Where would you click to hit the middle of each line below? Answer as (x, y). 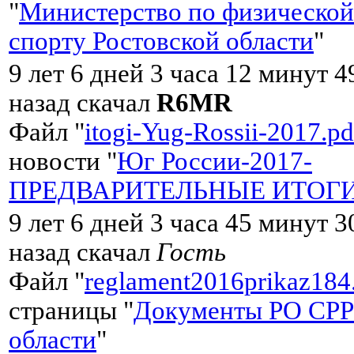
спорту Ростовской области (161, 41)
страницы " (71, 310)
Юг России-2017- (215, 161)
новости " (63, 161)
